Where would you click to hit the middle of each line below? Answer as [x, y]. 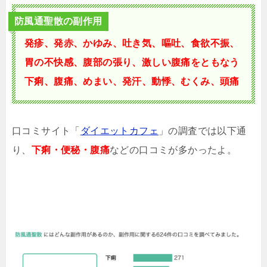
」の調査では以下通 [203, 131]
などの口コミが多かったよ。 [173, 150]
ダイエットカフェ [119, 131]
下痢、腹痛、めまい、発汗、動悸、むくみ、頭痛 [132, 82]
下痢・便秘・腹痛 [71, 150]
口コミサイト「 [46, 131]
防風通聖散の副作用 [58, 21]
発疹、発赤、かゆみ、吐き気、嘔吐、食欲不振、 [132, 44]
